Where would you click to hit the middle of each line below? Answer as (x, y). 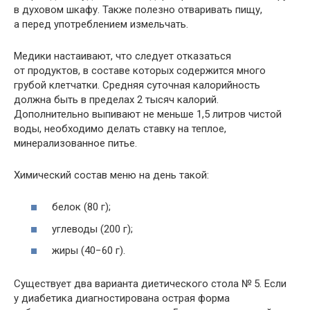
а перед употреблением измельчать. (101, 24)
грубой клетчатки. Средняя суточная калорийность (137, 85)
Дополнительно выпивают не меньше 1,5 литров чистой (148, 114)
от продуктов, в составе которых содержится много (140, 70)
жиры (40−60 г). (89, 251)
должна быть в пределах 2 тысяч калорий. (116, 99)
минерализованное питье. (75, 143)
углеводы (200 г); (92, 229)
